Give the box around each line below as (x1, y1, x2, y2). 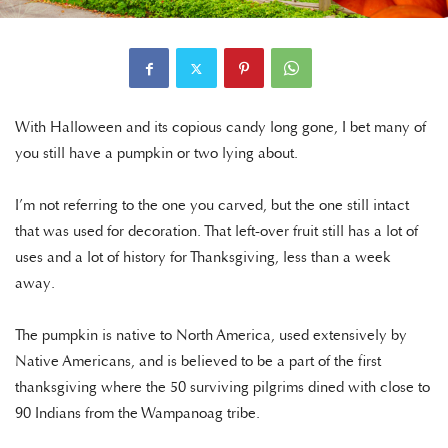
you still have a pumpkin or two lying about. (15, 144, 306, 164)
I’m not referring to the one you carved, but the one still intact (15, 196, 409, 216)
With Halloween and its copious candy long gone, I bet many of (15, 118, 426, 138)
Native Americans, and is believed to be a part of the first (15, 352, 381, 372)
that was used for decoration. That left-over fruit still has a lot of (15, 222, 418, 242)
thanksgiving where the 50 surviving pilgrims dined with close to (15, 378, 430, 398)
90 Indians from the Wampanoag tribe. (15, 404, 268, 424)
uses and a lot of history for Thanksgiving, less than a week (15, 248, 391, 268)
